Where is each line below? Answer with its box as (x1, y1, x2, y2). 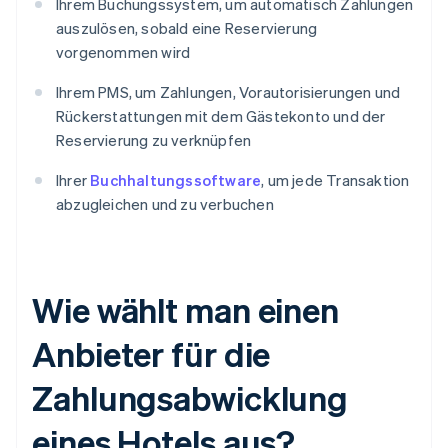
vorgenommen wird (56, 42, 191, 63)
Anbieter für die (32, 332, 271, 376)
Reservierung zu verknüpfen (56, 130, 252, 151)
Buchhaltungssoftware (90, 170, 262, 191)
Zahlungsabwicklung (32, 376, 349, 420)
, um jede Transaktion (261, 170, 410, 191)
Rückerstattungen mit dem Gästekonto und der (56, 106, 386, 127)
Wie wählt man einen (32, 288, 340, 332)
